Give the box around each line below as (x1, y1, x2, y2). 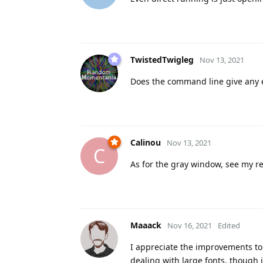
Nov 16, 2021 (167, 220, 212, 231)
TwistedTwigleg (130, 53, 194, 65)
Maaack (130, 219, 161, 231)
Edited (218, 220, 240, 231)
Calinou (130, 136, 161, 148)
